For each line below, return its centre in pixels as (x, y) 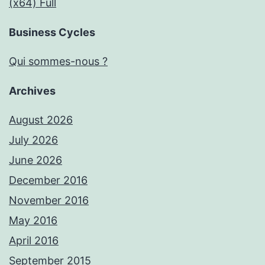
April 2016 (34, 241)
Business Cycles (52, 33)
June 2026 (35, 160)
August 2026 (41, 120)
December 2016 (48, 180)
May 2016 (33, 221)
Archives (32, 91)
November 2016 (49, 201)
